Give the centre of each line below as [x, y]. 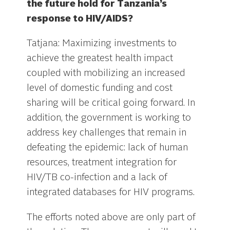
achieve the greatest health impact [100, 59]
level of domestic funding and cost [100, 89]
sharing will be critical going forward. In [111, 103]
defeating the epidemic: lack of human [108, 148]
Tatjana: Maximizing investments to [102, 44]
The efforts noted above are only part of [111, 217]
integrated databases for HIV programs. [111, 193]
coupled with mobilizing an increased [106, 74]
